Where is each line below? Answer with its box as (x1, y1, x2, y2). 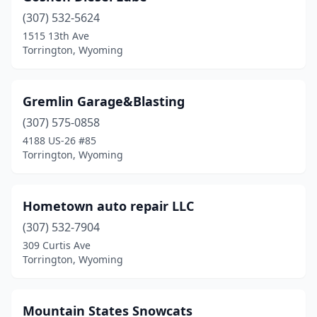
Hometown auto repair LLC (23, 197, 194, 214)
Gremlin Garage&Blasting (23, 93, 185, 110)
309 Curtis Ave (23, 238, 91, 252)
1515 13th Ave (23, 29, 89, 42)
